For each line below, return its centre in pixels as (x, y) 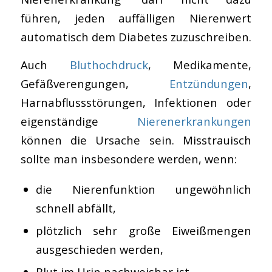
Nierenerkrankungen (195, 121)
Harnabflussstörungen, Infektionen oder (136, 103)
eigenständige (79, 121)
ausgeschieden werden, (99, 249)
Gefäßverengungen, (95, 84)
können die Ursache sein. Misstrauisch (136, 140)
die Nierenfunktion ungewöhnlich (144, 189)
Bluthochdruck (109, 65)
